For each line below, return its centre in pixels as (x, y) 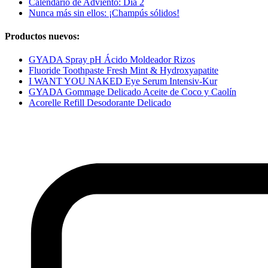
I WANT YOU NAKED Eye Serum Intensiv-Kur (123, 81)
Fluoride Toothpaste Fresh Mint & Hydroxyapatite (124, 71)
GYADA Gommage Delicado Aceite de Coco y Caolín (133, 92)
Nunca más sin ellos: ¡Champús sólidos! (104, 13)
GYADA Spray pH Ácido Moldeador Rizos (112, 60)
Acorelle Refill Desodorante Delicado (100, 103)
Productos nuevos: (42, 36)
